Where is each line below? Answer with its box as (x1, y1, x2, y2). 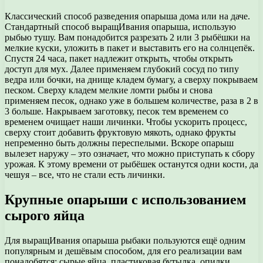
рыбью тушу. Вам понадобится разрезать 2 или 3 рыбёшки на (5, 32, 250, 42)
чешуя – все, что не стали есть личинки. (5, 169, 165, 180)
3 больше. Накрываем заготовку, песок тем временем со (5, 106, 228, 116)
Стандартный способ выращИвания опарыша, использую (5, 21, 236, 32)
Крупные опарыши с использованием (5, 191, 246, 207)
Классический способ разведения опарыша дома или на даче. (5, 11, 250, 21)
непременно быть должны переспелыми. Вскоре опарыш (5, 137, 234, 148)
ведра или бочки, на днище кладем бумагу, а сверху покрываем (5, 74, 258, 85)
